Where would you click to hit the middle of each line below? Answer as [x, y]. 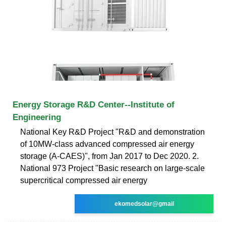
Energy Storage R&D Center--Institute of [94, 104]
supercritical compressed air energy [84, 180]
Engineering [37, 117]
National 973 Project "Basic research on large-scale [112, 168]
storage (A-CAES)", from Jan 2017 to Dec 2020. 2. [109, 156]
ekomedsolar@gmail [144, 204]
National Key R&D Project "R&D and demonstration [112, 132]
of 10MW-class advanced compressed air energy [107, 144]
